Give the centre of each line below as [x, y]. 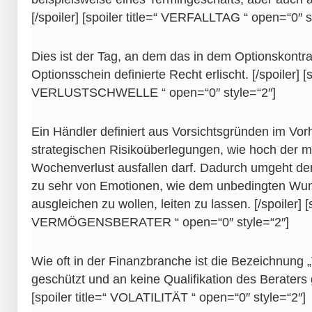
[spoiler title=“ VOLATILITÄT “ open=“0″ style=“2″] [169, 297]
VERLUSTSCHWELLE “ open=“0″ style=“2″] [154, 93]
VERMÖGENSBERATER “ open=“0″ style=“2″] [160, 222]
